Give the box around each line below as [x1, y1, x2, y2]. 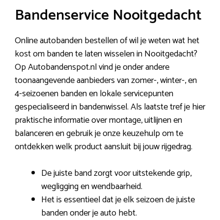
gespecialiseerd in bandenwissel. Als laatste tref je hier [15, 100, 205, 114]
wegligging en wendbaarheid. [41, 179, 142, 194]
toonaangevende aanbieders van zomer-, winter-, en [15, 73, 197, 88]
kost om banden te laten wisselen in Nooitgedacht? [15, 47, 197, 61]
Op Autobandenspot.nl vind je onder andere [15, 60, 169, 75]
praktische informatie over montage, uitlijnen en [15, 113, 182, 128]
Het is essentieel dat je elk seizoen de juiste [41, 192, 195, 207]
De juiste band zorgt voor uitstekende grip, [41, 166, 192, 181]
